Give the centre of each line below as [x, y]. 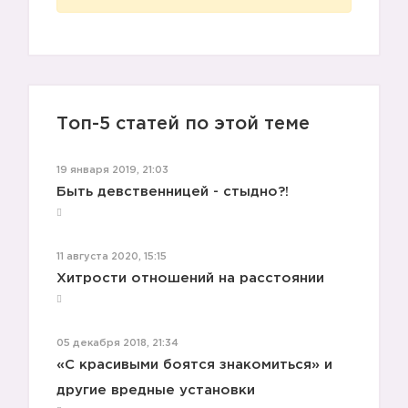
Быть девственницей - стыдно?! [173, 192]
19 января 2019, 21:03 [112, 170]
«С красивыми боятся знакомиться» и [194, 365]
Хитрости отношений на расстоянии [190, 278]
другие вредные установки [156, 390]
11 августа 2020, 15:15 [112, 257]
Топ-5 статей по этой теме [183, 124]
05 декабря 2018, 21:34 [117, 343]
